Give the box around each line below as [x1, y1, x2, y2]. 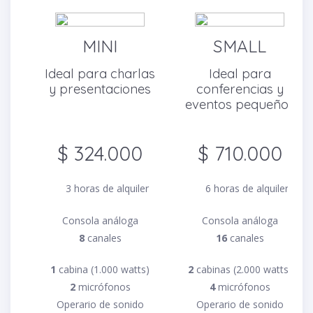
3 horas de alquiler [63, 182, 150, 195]
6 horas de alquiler [203, 182, 289, 195]
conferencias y [196, 81, 284, 97]
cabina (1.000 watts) [56, 263, 150, 276]
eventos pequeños [184, 96, 295, 112]
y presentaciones [49, 81, 151, 97]
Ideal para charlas [45, 66, 155, 82]
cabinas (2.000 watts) [193, 263, 292, 276]
